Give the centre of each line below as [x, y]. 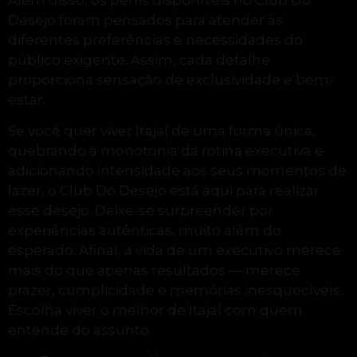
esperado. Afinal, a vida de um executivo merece [175, 250]
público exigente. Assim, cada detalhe [139, 59]
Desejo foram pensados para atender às [145, 20]
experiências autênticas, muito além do [145, 230]
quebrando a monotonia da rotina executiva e [166, 150]
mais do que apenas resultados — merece [154, 270]
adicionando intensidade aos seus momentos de [177, 170]
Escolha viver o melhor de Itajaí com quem [155, 310]
